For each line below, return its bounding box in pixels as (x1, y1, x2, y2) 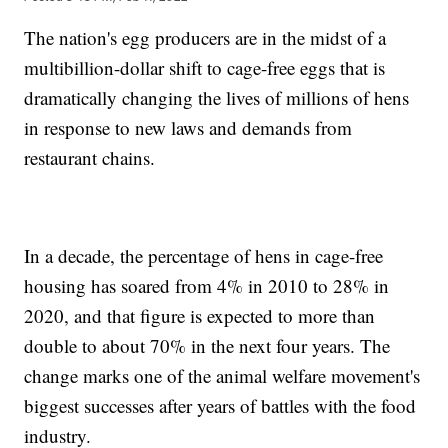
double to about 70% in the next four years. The (24, 333, 391, 359)
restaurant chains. (24, 145, 156, 171)
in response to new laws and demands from (24, 115, 353, 141)
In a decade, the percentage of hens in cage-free (24, 243, 384, 269)
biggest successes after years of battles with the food (24, 393, 417, 419)
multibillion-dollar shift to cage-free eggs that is (24, 55, 386, 81)
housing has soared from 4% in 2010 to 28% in (24, 273, 390, 299)
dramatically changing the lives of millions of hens (24, 85, 410, 111)
